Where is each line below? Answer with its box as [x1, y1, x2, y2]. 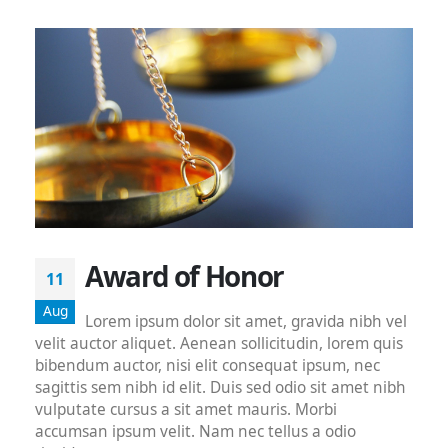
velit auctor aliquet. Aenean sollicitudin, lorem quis [35, 333, 403, 355]
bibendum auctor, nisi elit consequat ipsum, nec [35, 355, 380, 377]
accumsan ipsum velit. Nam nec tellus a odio [35, 421, 356, 443]
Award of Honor [85, 257, 284, 296]
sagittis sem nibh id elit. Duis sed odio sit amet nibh [35, 377, 406, 399]
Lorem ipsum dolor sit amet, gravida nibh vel [85, 311, 407, 333]
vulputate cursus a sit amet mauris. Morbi [35, 399, 337, 421]
